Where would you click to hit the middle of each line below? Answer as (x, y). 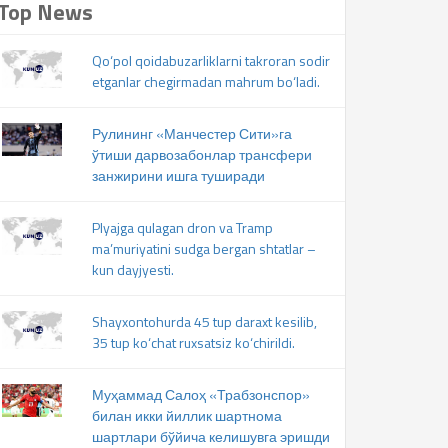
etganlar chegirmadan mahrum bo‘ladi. (205, 81)
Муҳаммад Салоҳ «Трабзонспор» (200, 394)
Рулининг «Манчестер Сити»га (191, 133)
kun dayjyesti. (132, 269)
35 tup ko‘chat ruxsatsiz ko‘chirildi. (193, 342)
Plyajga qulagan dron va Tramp (182, 227)
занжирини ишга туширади (178, 175)
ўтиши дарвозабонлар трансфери (201, 154)
